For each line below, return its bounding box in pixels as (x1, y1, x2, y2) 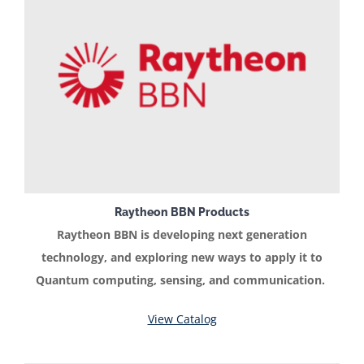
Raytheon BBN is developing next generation (57, 227, 307, 243)
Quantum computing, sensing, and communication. (36, 272, 328, 288)
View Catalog (147, 311, 217, 327)
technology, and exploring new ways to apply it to (41, 249, 323, 266)
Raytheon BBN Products (115, 205, 249, 219)
